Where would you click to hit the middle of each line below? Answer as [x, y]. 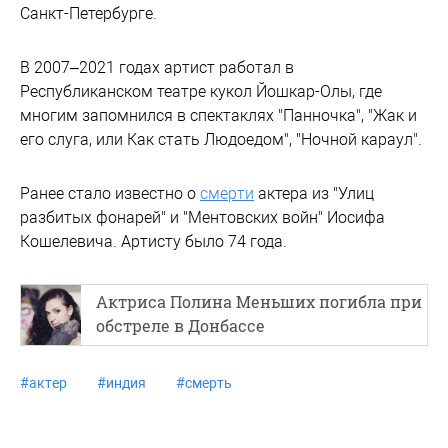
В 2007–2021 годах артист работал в [157, 67]
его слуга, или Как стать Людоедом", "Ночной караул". [221, 139]
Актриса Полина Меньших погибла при [259, 301]
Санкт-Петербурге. [88, 13]
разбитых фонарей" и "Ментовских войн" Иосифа [202, 217]
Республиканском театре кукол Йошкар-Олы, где [201, 91]
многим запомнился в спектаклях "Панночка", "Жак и [218, 115]
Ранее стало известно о [110, 193]
